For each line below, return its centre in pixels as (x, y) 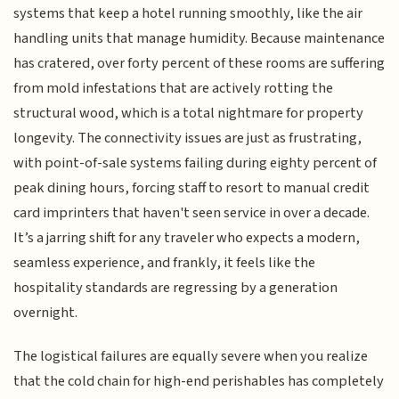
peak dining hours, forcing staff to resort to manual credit (192, 188)
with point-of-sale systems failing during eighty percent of (195, 163)
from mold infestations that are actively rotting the (174, 89)
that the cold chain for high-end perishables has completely (199, 381)
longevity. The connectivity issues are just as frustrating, (188, 138)
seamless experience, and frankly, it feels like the (165, 263)
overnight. (46, 313)
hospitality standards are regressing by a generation (176, 288)
